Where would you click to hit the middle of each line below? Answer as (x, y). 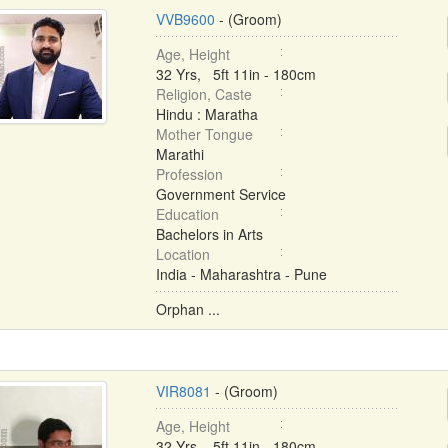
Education (187, 214)
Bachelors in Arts (209, 234)
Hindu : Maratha (206, 114)
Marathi (179, 154)
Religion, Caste (203, 94)
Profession (189, 174)
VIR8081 (183, 391)
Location (182, 254)
